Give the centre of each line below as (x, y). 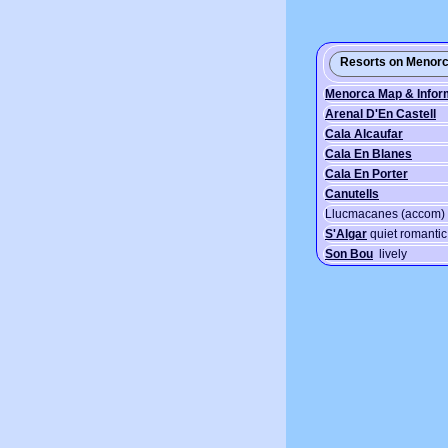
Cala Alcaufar (364, 134)
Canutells (352, 194)
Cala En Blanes (368, 154)
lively (390, 254)
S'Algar (346, 234)
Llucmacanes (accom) (385, 214)
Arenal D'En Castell (380, 114)
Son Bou (349, 254)
